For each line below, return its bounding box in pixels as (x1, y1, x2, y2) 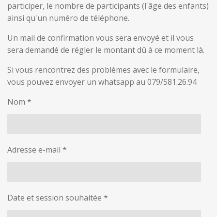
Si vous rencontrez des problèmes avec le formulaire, (7, 64, 200, 75)
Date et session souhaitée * (7, 192, 108, 203)
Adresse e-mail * (7, 144, 67, 155)
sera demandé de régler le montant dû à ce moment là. (7, 44, 204, 55)
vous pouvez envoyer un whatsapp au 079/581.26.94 (7, 76, 197, 87)
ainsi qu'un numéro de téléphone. (7, 12, 129, 23)
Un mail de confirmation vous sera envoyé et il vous (7, 32, 194, 43)
